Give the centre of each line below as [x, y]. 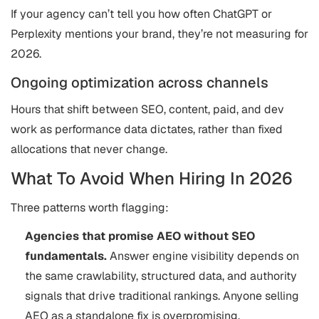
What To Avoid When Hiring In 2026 [152, 178]
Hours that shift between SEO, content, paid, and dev [147, 109]
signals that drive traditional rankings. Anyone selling [162, 296]
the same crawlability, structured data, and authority [161, 276]
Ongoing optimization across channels [140, 83]
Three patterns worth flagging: [90, 208]
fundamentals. [66, 256]
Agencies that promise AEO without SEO [140, 236]
